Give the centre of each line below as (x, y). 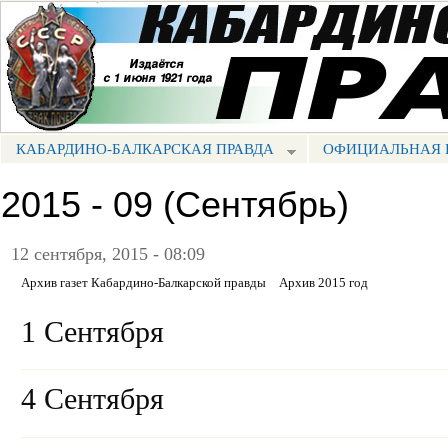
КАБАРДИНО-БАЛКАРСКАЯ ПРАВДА (144, 148)
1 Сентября (92, 331)
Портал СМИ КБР (78, 42)
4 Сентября (92, 399)
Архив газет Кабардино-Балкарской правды (143, 282)
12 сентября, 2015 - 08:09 (108, 253)
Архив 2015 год (323, 282)
